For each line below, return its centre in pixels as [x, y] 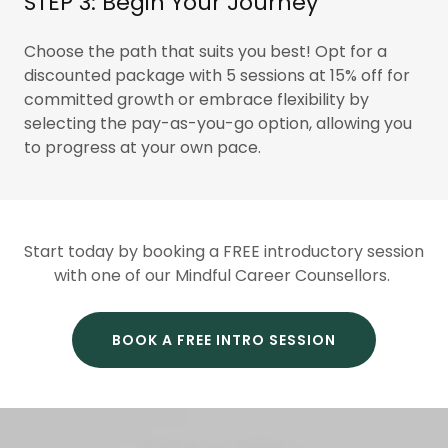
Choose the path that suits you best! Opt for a [205, 51]
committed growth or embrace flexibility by [196, 99]
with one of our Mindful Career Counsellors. [224, 275]
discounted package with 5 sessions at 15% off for [217, 75]
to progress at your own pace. [142, 147]
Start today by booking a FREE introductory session [224, 251]
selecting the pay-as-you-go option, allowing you [218, 123]
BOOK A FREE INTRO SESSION [224, 339]
